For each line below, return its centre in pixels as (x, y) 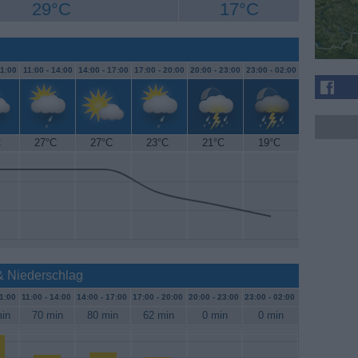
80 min (103, 316)
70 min (47, 316)
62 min (159, 316)
